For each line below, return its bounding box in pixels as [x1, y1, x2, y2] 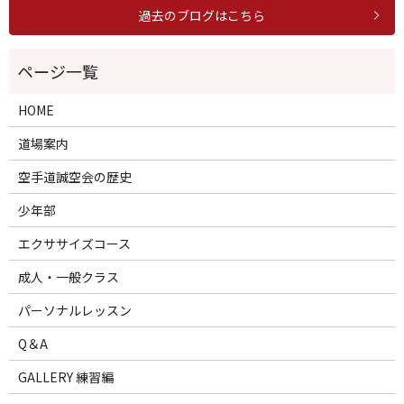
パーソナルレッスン [17, 301, 132, 320]
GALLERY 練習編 [17, 368, 114, 387]
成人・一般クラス [17, 268, 119, 287]
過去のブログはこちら [139, 5, 265, 24]
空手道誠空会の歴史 [17, 168, 132, 187]
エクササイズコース [17, 234, 131, 253]
